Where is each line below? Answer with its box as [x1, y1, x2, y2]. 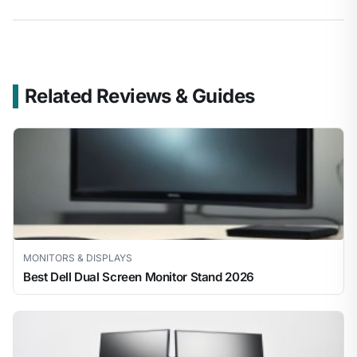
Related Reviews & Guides [24, 84, 255, 108]
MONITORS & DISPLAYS [23, 252, 132, 265]
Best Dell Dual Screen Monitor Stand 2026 [23, 269, 254, 285]
